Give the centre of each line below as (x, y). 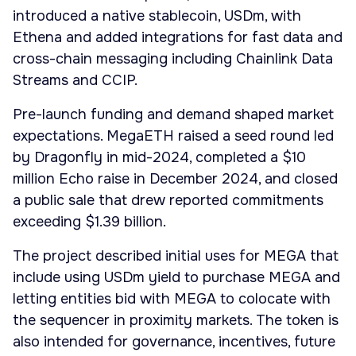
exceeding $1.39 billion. (89, 222)
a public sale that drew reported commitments (168, 201)
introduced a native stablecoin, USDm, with (157, 16)
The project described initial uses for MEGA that (176, 256)
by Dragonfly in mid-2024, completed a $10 (159, 158)
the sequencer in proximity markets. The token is (176, 321)
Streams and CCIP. (75, 81)
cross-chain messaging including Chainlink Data (173, 59)
